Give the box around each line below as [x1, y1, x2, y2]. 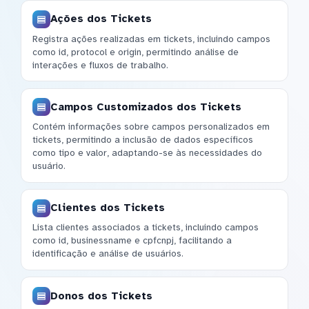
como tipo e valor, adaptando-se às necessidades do [32, 146, 262, 159]
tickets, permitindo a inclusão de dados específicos [32, 133, 253, 146]
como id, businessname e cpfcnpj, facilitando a [32, 235, 232, 247]
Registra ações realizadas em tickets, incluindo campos [32, 32, 270, 45]
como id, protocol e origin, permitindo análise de [32, 46, 239, 58]
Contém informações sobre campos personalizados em [32, 120, 270, 132]
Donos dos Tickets [50, 289, 152, 302]
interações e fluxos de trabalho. [32, 59, 168, 71]
